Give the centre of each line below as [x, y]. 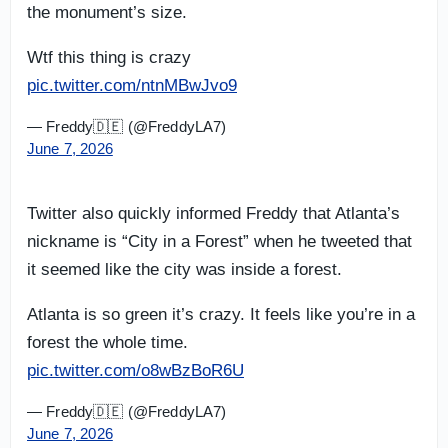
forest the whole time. [107, 342]
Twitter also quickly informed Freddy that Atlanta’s [213, 213]
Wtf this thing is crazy [109, 57]
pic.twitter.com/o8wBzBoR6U [135, 370]
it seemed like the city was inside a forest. [184, 269]
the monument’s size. [107, 12]
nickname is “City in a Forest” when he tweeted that [219, 241]
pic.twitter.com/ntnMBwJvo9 [132, 85]
